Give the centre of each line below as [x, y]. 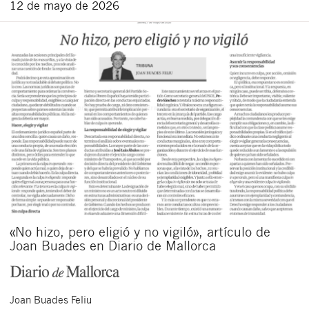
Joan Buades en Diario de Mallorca [113, 245]
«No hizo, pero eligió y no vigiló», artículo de [140, 231]
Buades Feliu [63, 300]
